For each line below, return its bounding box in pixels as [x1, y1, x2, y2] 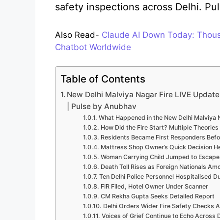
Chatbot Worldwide [55, 42, 131, 53]
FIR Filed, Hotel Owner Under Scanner [100, 182, 208, 190]
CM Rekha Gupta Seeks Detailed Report [100, 192, 215, 200]
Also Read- [55, 30, 102, 40]
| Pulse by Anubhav [67, 101, 137, 111]
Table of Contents [60, 72, 145, 85]
